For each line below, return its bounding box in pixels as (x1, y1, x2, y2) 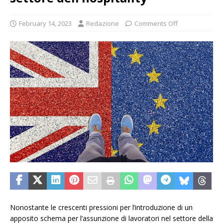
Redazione (86, 19, 119, 28)
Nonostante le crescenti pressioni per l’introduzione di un (10, 202, 193, 212)
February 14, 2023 (19, 19, 72, 28)
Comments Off (134, 19, 178, 28)
